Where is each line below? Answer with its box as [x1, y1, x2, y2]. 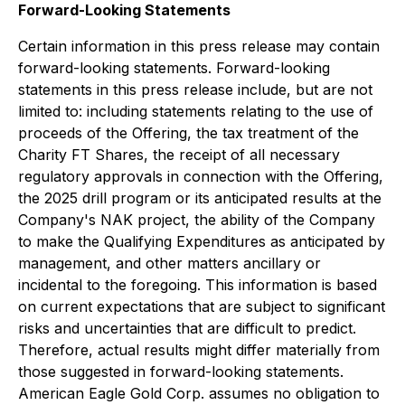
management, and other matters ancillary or [18, 254, 321, 272]
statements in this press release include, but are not [18, 80, 372, 99]
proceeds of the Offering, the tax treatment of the [18, 124, 359, 142]
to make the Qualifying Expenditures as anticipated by [18, 232, 385, 250]
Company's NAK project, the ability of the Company [18, 211, 375, 229]
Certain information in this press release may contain [18, 37, 380, 55]
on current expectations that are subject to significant [18, 297, 385, 316]
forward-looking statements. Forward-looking [18, 59, 330, 77]
